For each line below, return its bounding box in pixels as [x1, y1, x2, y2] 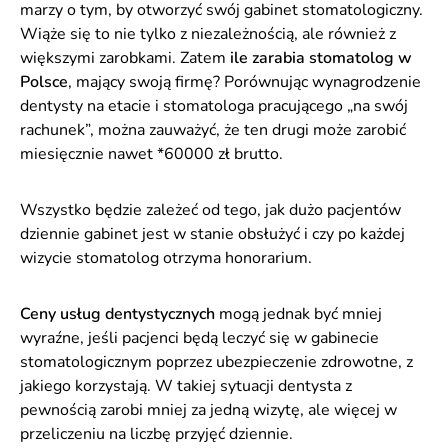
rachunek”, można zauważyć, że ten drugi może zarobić [20, 119, 406, 141]
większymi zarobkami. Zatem [20, 47, 230, 69]
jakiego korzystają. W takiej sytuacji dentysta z [20, 375, 352, 397]
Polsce [20, 71, 68, 93]
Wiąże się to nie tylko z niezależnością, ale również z [20, 23, 396, 45]
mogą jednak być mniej [215, 303, 382, 325]
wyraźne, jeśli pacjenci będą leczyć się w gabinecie [20, 327, 379, 349]
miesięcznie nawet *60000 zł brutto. [20, 143, 283, 165]
